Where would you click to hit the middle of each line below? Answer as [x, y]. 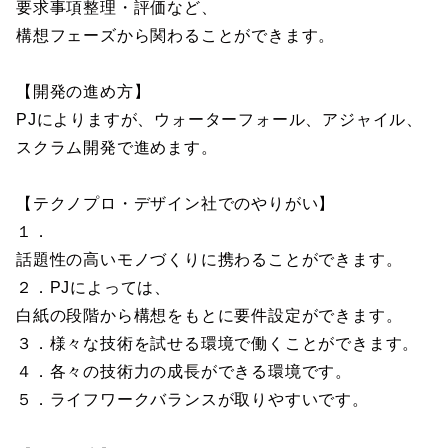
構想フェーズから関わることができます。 [176, 35]
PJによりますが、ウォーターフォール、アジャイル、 [219, 119]
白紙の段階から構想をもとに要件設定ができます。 [209, 315]
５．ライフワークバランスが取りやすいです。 [192, 399]
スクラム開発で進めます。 [117, 147]
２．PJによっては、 [93, 287]
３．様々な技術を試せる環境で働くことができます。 [218, 343]
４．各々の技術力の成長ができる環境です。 [184, 371]
